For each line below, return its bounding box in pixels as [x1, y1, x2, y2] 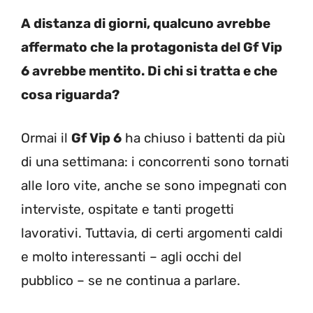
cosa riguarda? [21, 86, 119, 103]
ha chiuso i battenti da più [122, 130, 285, 146]
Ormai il [21, 130, 71, 146]
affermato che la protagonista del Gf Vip [21, 38, 282, 55]
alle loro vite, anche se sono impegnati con [21, 177, 287, 194]
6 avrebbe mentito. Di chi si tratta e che [21, 62, 277, 79]
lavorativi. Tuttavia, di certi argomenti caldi [21, 225, 283, 241]
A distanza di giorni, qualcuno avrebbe [21, 15, 270, 31]
